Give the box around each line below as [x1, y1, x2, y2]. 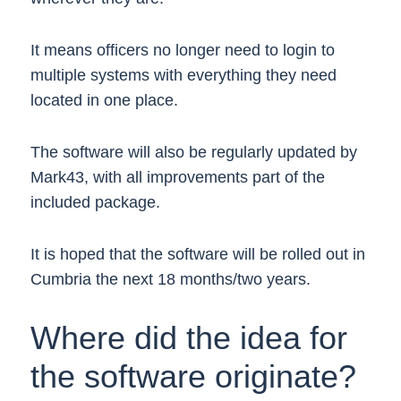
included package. [30, 193, 160, 211]
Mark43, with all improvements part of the [30, 168, 325, 186]
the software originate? [30, 358, 356, 395]
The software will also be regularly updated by [30, 143, 357, 161]
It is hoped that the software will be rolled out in [30, 245, 365, 263]
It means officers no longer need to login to [30, 41, 335, 59]
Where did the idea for [30, 320, 347, 356]
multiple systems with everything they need [30, 66, 337, 84]
